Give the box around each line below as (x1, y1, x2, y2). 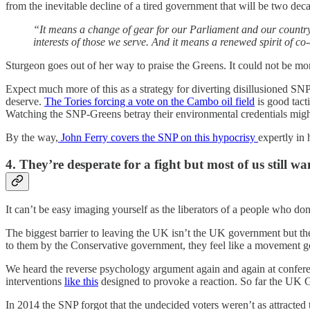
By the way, (6, 131, 58, 143)
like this (64, 275, 98, 288)
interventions (6, 275, 64, 288)
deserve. (6, 95, 44, 107)
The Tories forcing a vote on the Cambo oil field (44, 95, 255, 107)
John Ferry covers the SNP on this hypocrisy (58, 131, 258, 143)
